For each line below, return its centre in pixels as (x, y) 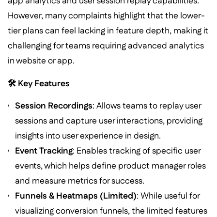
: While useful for (168, 196)
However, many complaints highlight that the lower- (106, 15)
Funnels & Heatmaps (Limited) (76, 196)
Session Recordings (54, 106)
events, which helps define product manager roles (111, 166)
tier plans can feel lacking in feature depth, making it (108, 31)
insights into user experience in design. (88, 136)
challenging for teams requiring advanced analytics (106, 46)
